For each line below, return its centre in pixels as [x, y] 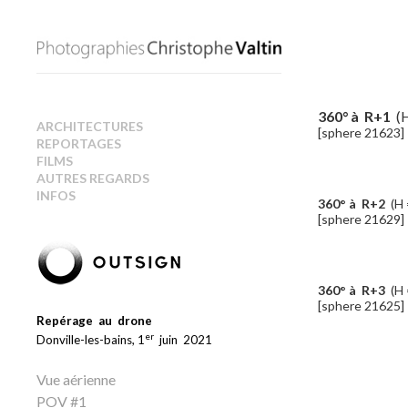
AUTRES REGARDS [93, 178]
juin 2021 [183, 339]
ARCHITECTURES [90, 126]
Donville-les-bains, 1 [91, 339]
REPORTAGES [79, 143]
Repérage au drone [94, 320]
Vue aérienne [76, 379]
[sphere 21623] [361, 133]
